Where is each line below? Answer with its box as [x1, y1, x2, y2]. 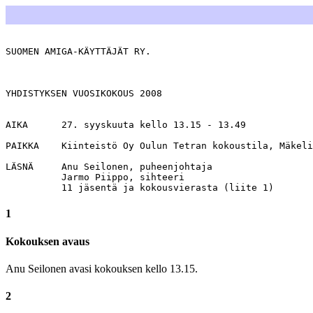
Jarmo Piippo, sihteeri [6, 172, 184, 182]
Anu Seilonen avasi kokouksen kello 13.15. [6, 262, 198, 275]
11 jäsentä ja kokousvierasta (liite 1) [6, 182, 274, 193]
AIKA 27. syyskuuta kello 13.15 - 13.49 [6, 119, 246, 130]
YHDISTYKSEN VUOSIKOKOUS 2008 [6, 88, 162, 99]
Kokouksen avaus [6, 235, 89, 247]
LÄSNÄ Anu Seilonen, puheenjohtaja [6, 161, 212, 172]
